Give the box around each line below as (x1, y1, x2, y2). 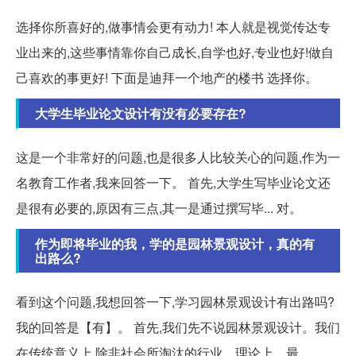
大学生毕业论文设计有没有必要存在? (35, 103, 246, 122)
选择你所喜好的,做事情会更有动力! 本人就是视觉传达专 (16, 17, 331, 36)
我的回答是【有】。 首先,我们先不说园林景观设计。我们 (16, 317, 340, 336)
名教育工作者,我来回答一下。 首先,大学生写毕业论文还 (16, 172, 331, 192)
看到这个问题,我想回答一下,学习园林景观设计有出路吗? (16, 292, 335, 311)
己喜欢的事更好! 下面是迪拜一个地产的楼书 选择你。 (16, 68, 318, 87)
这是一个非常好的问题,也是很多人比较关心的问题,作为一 (16, 147, 340, 166)
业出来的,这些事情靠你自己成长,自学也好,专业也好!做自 (16, 42, 334, 61)
